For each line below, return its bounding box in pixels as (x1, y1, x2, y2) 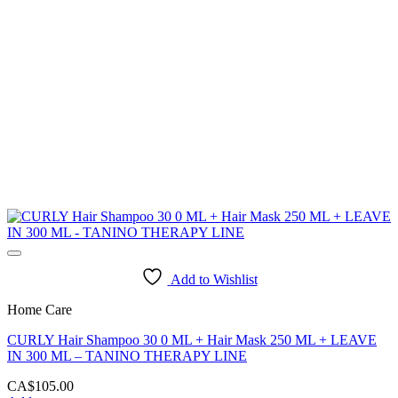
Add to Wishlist (170, 271, 258, 287)
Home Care (7, 301, 72, 317)
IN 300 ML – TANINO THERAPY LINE (7, 347, 247, 363)
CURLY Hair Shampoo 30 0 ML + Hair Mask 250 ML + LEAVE (7, 331, 377, 347)
